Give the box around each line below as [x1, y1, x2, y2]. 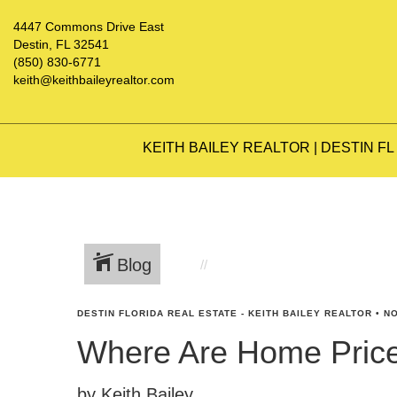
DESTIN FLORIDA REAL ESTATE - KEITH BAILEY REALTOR [77, 308, 372, 318]
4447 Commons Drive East [13, 19, 164, 34]
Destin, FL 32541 [13, 37, 109, 51]
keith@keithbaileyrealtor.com [13, 73, 175, 87]
